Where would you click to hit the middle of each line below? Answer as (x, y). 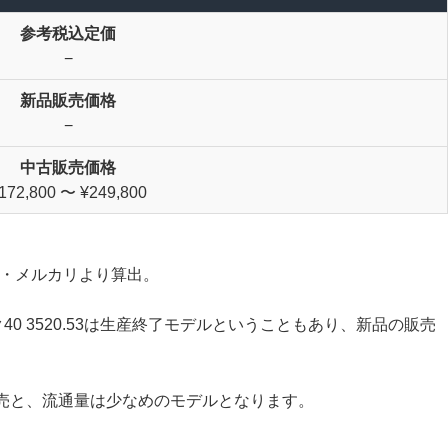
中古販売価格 (68, 167)
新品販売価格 (68, 100)
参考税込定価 (68, 33)
